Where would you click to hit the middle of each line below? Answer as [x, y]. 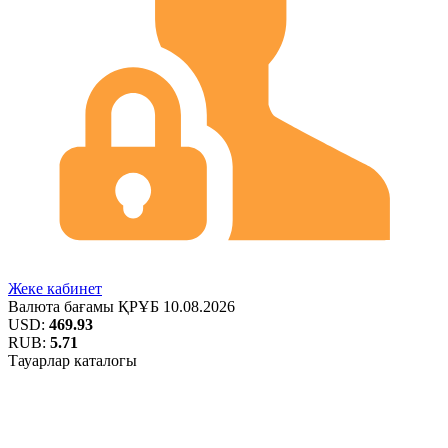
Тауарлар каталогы [72, 361]
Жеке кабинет [55, 289]
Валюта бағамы [63, 307]
